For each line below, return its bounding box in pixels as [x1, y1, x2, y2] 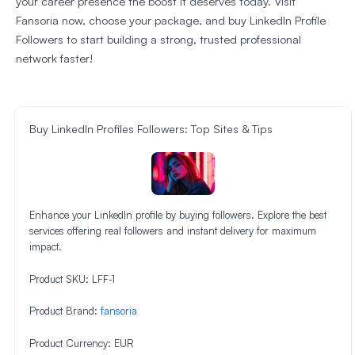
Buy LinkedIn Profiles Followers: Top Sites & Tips [29, 122, 273, 136]
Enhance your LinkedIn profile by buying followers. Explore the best [29, 208, 326, 221]
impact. [29, 239, 62, 253]
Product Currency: [29, 337, 114, 350]
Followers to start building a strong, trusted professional [16, 32, 301, 48]
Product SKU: [29, 272, 92, 285]
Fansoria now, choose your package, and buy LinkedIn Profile [16, 13, 326, 29]
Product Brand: [29, 304, 101, 318]
